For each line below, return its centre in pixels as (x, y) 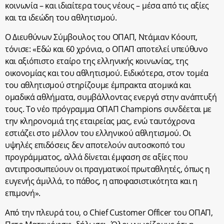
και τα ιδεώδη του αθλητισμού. (61, 17)
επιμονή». (23, 193)
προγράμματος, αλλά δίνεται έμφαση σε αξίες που (96, 157)
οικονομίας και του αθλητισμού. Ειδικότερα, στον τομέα (107, 73)
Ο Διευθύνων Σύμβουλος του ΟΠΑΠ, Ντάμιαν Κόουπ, (101, 37)
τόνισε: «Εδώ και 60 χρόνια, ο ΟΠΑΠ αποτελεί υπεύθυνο (106, 49)
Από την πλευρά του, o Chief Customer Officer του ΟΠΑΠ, (109, 212)
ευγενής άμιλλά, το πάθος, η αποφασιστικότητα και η (101, 181)
